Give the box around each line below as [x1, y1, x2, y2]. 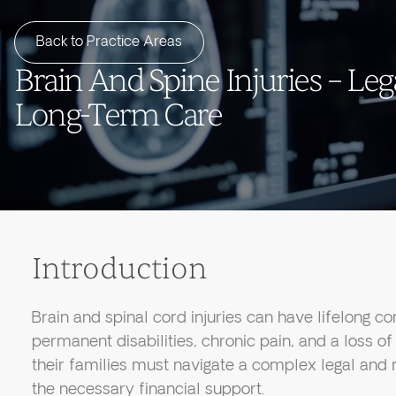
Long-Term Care [14, 95, 222, 135]
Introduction [31, 249, 207, 288]
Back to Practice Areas [36, 33, 182, 51]
